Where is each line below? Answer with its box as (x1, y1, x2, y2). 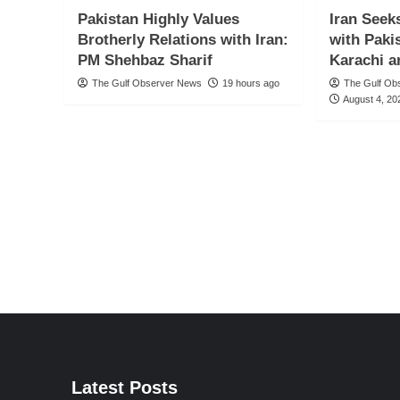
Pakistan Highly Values (78, 11, 239, 29)
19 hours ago (222, 78, 279, 89)
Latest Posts (71, 378, 178, 397)
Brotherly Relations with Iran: (78, 31, 288, 49)
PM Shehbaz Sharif (78, 52, 212, 70)
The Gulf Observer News (92, 78, 202, 89)
